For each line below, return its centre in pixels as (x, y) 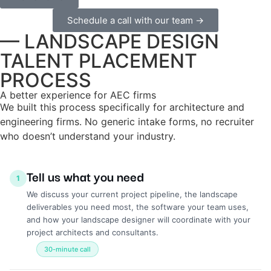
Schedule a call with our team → (135, 20)
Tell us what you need (85, 176)
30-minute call (67, 250)
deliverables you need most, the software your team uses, (138, 207)
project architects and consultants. (93, 233)
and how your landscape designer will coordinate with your (139, 220)
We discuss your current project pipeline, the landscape (132, 194)
